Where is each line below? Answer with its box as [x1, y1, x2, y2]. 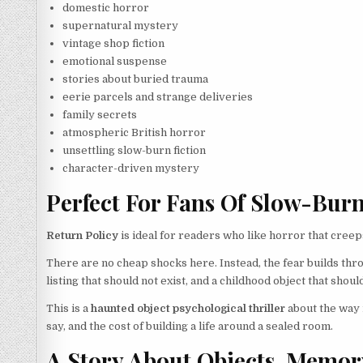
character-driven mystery [62, 161, 199, 174]
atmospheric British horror [62, 126, 206, 139]
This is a [46, 302, 91, 315]
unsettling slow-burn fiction [62, 143, 206, 156]
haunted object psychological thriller [91, 302, 285, 315]
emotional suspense [62, 54, 167, 67]
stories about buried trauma [62, 72, 208, 85]
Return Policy [46, 229, 118, 242]
